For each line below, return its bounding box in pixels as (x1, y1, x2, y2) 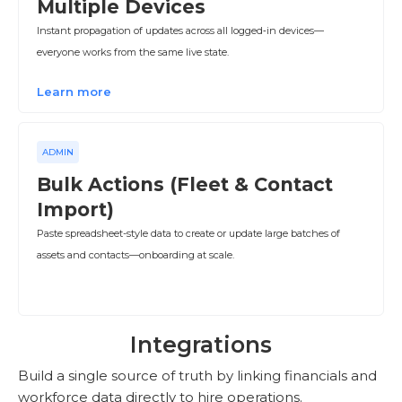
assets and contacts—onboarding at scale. (37, 249, 234, 261)
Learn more (37, 84, 111, 99)
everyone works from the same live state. (37, 46, 229, 58)
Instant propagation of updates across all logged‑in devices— (37, 24, 324, 37)
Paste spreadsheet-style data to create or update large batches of (37, 227, 340, 240)
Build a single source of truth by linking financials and (18, 367, 377, 384)
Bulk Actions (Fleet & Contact (37, 173, 333, 196)
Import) (37, 198, 114, 221)
